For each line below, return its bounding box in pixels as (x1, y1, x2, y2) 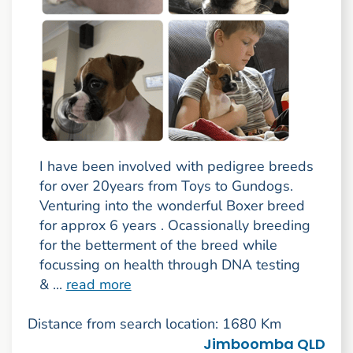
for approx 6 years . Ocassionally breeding (39, 216, 310, 236)
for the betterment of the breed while (39, 236, 277, 255)
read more (65, 275, 132, 295)
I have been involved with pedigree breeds (39, 157, 314, 176)
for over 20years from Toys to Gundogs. (39, 176, 293, 196)
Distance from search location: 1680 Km (27, 314, 281, 334)
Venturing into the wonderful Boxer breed (39, 196, 305, 216)
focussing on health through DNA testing (39, 255, 300, 275)
